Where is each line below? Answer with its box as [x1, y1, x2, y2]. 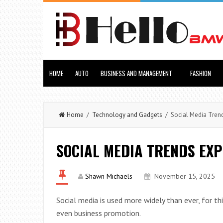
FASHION [190, 68, 211, 78]
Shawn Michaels [85, 172, 132, 181]
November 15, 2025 [154, 172, 215, 181]
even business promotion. [56, 208, 141, 218]
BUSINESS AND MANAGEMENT [101, 68, 172, 78]
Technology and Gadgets [92, 111, 162, 119]
